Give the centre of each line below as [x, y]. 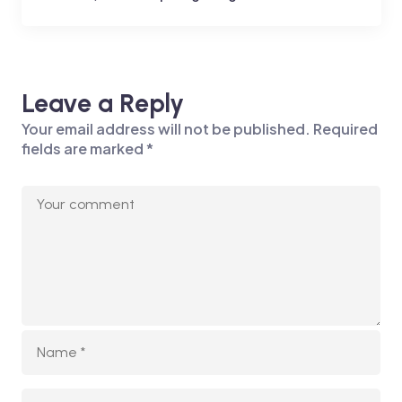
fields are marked [83, 148]
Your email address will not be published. [166, 128]
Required [345, 128]
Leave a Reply [102, 103]
